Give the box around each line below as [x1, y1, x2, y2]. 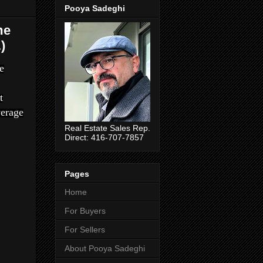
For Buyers [65, 205, 106, 215]
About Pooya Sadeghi [65, 243, 145, 253]
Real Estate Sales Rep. [65, 123, 150, 133]
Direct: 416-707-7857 [65, 133, 144, 143]
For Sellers [65, 224, 105, 234]
